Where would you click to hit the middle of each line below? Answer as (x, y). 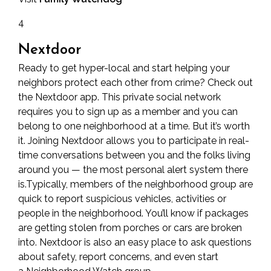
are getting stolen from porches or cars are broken (130, 228)
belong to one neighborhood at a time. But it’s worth (134, 126)
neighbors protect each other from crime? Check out (135, 83)
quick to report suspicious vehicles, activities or (122, 199)
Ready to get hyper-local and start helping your (124, 68)
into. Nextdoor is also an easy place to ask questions (135, 242)
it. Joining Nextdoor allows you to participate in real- (134, 141)
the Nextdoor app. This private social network (119, 97)
